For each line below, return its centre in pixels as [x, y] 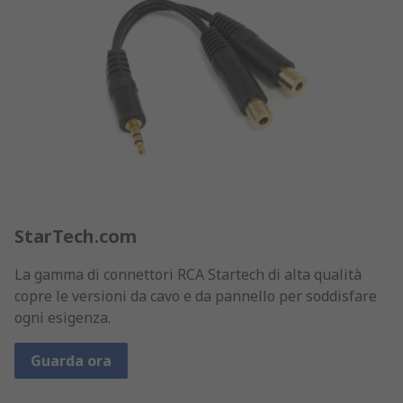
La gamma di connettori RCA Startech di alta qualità [188, 274]
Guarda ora [71, 360]
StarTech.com [76, 236]
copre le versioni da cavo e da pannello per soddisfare [196, 296]
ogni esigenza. [63, 317]
